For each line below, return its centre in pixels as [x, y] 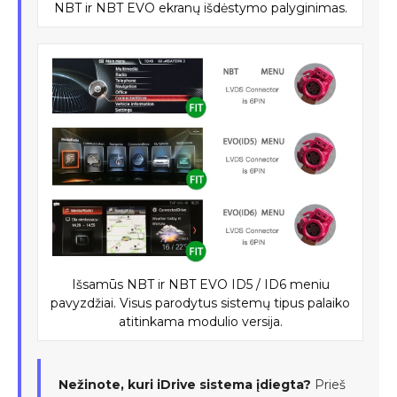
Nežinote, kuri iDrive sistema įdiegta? [185, 384]
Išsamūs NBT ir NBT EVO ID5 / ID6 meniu [200, 284]
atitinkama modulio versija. [200, 321]
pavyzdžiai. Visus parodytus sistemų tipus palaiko [200, 303]
